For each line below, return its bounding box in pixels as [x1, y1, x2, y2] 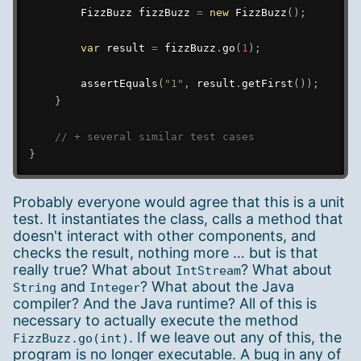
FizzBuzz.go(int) [13, 330, 129, 346]
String [13, 280, 56, 295]
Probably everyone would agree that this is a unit [13, 193, 345, 210]
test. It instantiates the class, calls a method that [13, 210, 343, 227]
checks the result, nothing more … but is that [13, 243, 318, 261]
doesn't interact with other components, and [13, 226, 316, 244]
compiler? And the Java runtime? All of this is [13, 294, 317, 312]
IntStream [176, 263, 241, 278]
